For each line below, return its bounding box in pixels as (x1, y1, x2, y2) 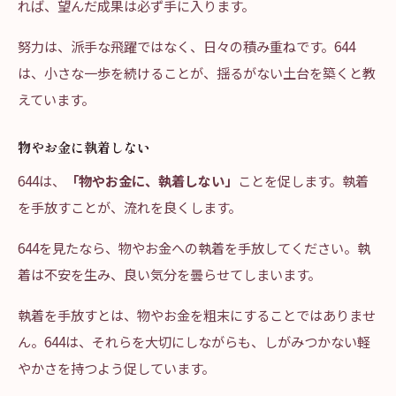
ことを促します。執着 (238, 171, 369, 190)
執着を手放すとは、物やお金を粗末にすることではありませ (18, 305, 376, 324)
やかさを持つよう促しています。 (18, 358, 215, 377)
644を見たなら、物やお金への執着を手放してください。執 (18, 238, 370, 257)
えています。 (18, 89, 95, 109)
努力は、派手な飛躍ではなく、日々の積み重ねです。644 (18, 36, 355, 56)
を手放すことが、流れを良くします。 (18, 197, 241, 217)
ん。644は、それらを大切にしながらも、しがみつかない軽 (18, 331, 370, 351)
